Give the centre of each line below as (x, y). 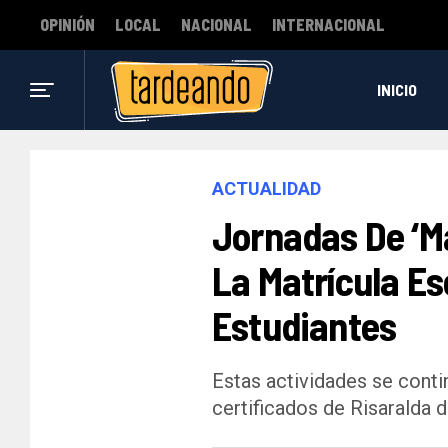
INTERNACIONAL (328, 24)
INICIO (396, 89)
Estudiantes (304, 325)
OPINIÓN (67, 24)
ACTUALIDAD (266, 188)
